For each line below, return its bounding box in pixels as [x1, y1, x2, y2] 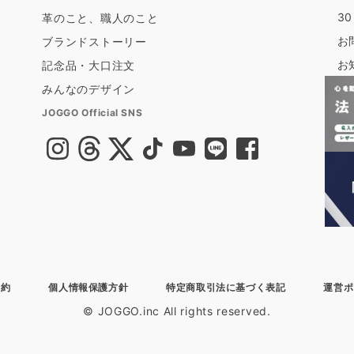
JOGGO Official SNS [42, 107, 143, 119]
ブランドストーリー [42, 35, 147, 48]
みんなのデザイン [42, 82, 135, 96]
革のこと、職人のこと [42, 11, 159, 24]
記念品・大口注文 [42, 58, 135, 72]
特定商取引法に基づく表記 [166, 281, 286, 294]
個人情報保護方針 [48, 281, 129, 294]
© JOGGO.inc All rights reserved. [83, 304, 271, 318]
